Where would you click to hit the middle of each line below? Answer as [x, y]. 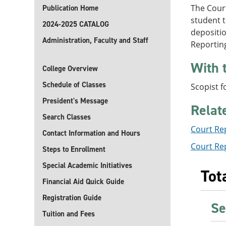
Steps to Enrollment [74, 149]
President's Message [75, 101]
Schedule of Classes [74, 85]
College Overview [70, 69]
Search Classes [67, 117]
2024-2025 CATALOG [76, 24]
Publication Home [70, 8]
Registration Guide [72, 198]
